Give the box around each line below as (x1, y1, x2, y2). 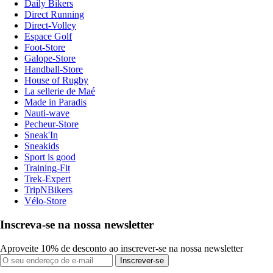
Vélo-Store (24, 196, 66, 207)
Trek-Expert (24, 174, 71, 185)
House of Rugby (24, 75, 88, 86)
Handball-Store (24, 64, 83, 75)
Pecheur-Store (24, 119, 79, 130)
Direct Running (24, 9, 84, 20)
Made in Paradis (24, 97, 87, 108)
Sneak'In (24, 130, 58, 141)
